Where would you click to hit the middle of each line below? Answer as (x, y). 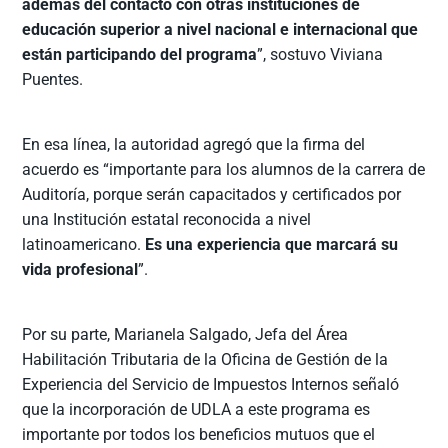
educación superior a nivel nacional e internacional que (220, 29)
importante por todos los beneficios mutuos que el (199, 434)
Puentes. (53, 79)
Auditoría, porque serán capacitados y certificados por (212, 194)
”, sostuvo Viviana (320, 54)
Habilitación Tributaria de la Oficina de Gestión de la (205, 359)
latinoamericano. (84, 244)
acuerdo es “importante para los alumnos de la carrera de (224, 169)
